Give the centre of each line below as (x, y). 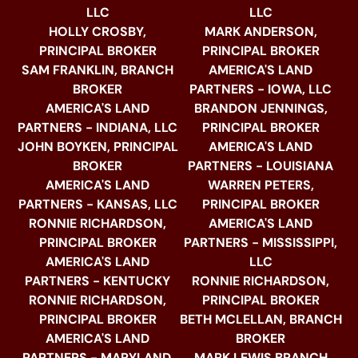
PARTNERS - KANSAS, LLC (97, 204)
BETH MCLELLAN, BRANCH (261, 319)
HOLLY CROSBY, (97, 31)
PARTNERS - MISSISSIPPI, (261, 242)
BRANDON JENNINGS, (261, 108)
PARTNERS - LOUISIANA (261, 165)
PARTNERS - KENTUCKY (97, 280)
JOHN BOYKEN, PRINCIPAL (97, 146)
